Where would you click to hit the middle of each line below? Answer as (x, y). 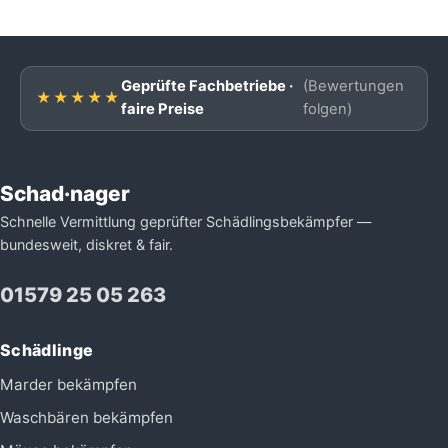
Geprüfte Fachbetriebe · (206, 86)
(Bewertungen (354, 86)
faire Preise (162, 109)
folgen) (328, 109)
